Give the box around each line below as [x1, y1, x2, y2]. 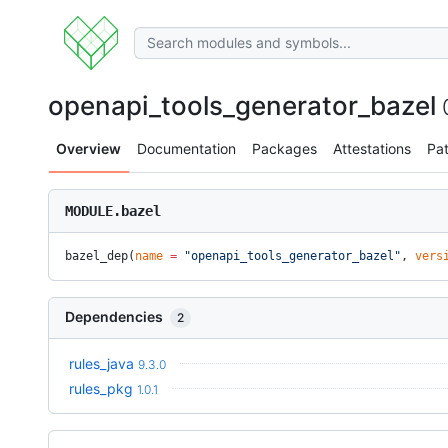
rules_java [69, 355, 134, 372]
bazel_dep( [65, 249, 135, 263]
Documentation [137, 140, 236, 157]
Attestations [333, 140, 411, 157]
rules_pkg [69, 380, 133, 397]
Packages [252, 140, 317, 157]
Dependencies [65, 308, 166, 325]
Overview [56, 140, 121, 157]
